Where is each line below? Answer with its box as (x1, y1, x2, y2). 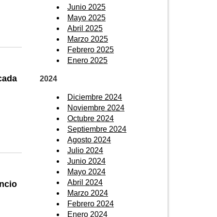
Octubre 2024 (67, 114, 114, 123)
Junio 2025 (67, 2, 106, 11)
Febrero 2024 (67, 199, 114, 208)
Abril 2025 (67, 24, 103, 32)
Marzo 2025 (67, 34, 108, 43)
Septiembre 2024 (67, 124, 126, 133)
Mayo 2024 (67, 167, 106, 176)
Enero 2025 (67, 56, 108, 64)
